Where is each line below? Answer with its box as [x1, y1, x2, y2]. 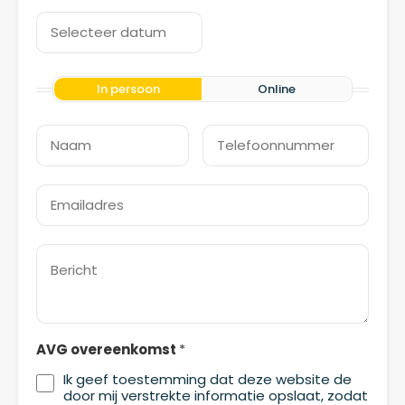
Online [258, 80, 297, 99]
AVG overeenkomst [36, 340, 179, 360]
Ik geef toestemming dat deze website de [63, 370, 352, 390]
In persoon [96, 80, 160, 99]
